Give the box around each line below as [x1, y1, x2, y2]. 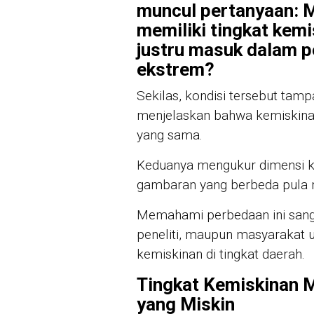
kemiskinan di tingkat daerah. [137, 245, 305, 262]
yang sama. [137, 126, 203, 143]
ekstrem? [137, 58, 214, 80]
